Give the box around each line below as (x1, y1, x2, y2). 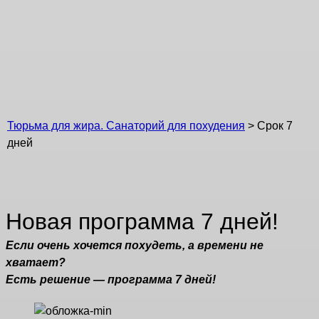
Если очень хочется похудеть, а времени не (6, 239, 263, 252)
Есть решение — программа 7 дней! (6, 273, 216, 286)
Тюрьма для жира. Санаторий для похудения (7, 119, 245, 132)
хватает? (6, 256, 66, 269)
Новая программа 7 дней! (6, 209, 278, 235)
